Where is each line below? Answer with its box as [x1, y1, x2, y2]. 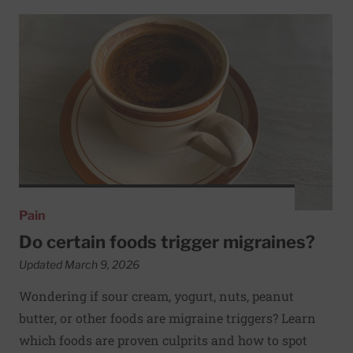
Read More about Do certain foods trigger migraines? [18, 15, 329, 31]
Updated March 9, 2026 [19, 258, 139, 271]
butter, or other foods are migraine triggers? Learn [19, 310, 316, 326]
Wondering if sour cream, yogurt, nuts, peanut [19, 288, 294, 304]
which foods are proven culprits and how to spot [19, 332, 307, 348]
